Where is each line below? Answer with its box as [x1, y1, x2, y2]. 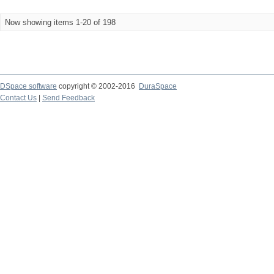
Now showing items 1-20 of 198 [5, 18, 116, 27]
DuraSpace [139, 82, 177, 91]
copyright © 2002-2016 [57, 82, 139, 91]
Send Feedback [42, 94, 95, 102]
